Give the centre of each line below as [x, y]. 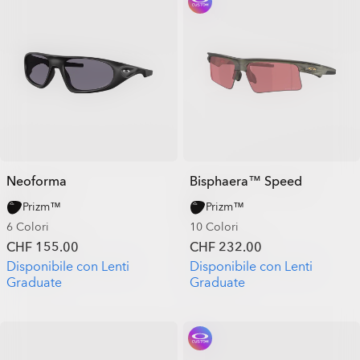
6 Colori [28, 227]
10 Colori [214, 227]
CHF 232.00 [225, 247]
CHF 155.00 [43, 247]
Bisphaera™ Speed [245, 182]
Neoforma [37, 182]
